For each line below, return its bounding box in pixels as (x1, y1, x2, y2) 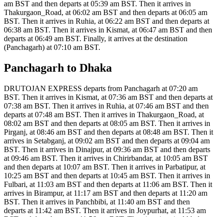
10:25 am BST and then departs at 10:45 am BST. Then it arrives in (4, 171, 210, 180)
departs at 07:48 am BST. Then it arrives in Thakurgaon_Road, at (4, 110, 204, 119)
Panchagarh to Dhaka (4, 62, 112, 75)
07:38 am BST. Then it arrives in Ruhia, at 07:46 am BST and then (4, 101, 209, 110)
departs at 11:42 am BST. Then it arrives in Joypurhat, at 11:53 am (4, 206, 206, 215)
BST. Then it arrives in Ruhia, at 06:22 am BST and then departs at (4, 17, 209, 26)
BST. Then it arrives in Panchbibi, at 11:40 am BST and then (4, 197, 190, 206)
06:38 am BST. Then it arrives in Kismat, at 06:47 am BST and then (4, 26, 212, 34)
